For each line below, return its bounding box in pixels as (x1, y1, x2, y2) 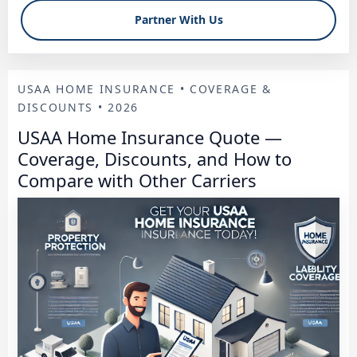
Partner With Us (134, 12, 223, 27)
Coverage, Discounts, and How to (18, 147, 292, 171)
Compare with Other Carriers (18, 168, 257, 193)
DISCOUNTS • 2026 (18, 100, 139, 115)
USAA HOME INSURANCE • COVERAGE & (18, 81, 272, 96)
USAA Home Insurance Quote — (18, 125, 282, 150)
